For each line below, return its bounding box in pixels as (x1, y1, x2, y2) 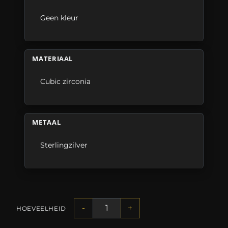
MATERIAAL (32, 54, 73, 64)
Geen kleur (40, 13, 79, 23)
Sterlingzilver (40, 140, 88, 150)
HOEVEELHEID (16, 204, 66, 212)
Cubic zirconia (40, 77, 91, 87)
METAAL (32, 118, 61, 127)
